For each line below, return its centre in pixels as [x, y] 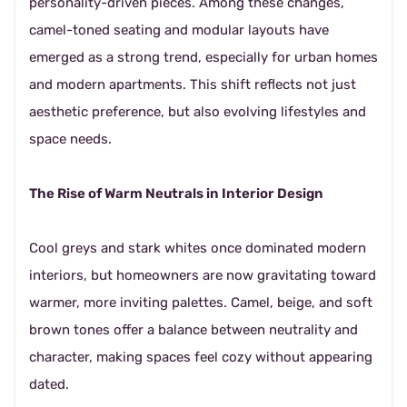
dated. [49, 384]
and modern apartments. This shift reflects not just [193, 84]
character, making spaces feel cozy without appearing [201, 357]
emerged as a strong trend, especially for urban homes [203, 57]
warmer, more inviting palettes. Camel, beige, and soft [201, 303]
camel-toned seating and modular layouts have [179, 30]
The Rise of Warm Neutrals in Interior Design [176, 194]
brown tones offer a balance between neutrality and [194, 330]
